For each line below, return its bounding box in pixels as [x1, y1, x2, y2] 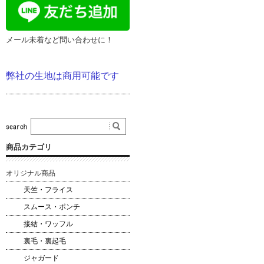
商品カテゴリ [6, 143, 52, 152]
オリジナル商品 [6, 169, 55, 178]
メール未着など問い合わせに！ [6, 35, 113, 45]
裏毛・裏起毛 [24, 237, 66, 246]
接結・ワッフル [24, 220, 73, 229]
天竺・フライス [24, 186, 73, 194]
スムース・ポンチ [24, 203, 80, 212]
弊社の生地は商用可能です [6, 71, 119, 81]
